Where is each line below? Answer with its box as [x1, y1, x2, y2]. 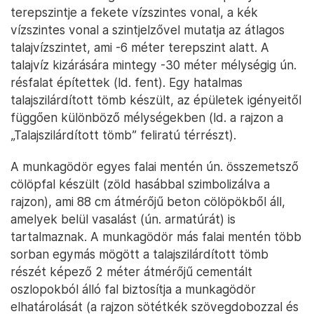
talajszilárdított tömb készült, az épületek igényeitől [11, 93, 301, 108]
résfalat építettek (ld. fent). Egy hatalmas [11, 75, 243, 90]
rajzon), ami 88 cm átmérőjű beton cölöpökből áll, [11, 194, 285, 210]
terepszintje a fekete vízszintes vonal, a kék [11, 5, 258, 20]
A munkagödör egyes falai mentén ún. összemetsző [11, 159, 299, 175]
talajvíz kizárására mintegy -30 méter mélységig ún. [11, 57, 296, 73]
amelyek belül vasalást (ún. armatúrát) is [11, 212, 235, 227]
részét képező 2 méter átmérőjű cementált [11, 264, 252, 280]
